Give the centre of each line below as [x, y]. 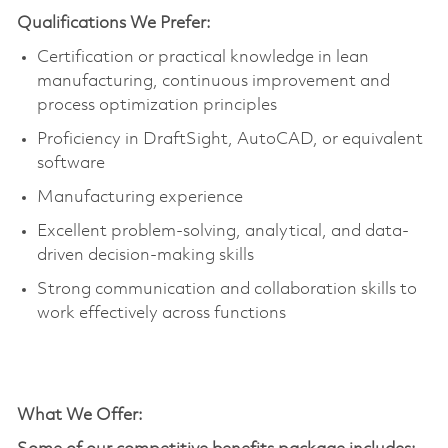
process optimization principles [156, 105]
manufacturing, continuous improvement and [213, 81]
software [70, 163]
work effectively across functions [161, 313]
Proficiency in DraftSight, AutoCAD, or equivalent [229, 139]
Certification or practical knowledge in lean [202, 57]
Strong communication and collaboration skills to [226, 289]
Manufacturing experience [139, 197]
